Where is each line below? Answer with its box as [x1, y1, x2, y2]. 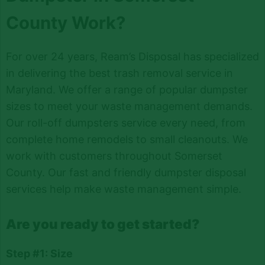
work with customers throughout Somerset [5, 149, 222, 162]
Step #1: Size [5, 247, 73, 260]
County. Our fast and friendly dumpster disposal [5, 166, 246, 179]
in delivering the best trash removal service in [5, 66, 233, 79]
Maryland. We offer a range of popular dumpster [5, 83, 248, 96]
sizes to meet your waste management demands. [5, 99, 253, 112]
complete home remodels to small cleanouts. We [5, 132, 248, 146]
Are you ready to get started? [5, 215, 199, 232]
